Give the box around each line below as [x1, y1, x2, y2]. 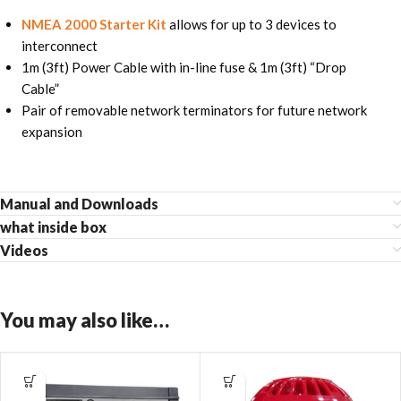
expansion [21, 123, 82, 140]
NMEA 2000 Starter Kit [21, 15, 166, 32]
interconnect [21, 37, 98, 54]
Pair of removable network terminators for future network [21, 101, 367, 118]
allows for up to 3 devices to [166, 15, 337, 32]
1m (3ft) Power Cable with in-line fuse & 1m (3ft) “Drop [21, 58, 346, 75]
